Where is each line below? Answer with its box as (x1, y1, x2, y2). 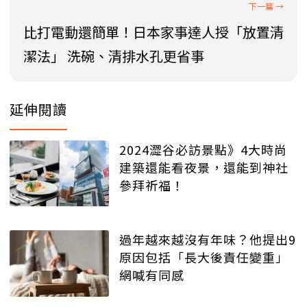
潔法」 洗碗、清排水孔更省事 (23, 45, 204, 66)
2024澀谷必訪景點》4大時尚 (119, 140, 287, 158)
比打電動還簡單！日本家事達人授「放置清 (23, 21, 284, 42)
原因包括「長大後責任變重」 (119, 248, 288, 267)
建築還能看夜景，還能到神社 (119, 158, 288, 176)
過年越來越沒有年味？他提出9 (119, 230, 296, 249)
